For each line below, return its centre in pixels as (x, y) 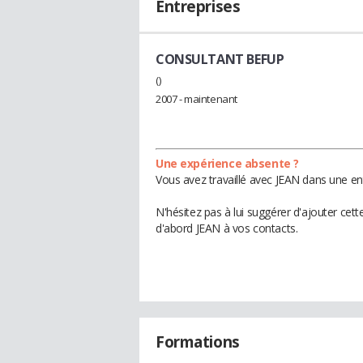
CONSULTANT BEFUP (220, 59)
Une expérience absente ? (227, 163)
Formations (198, 342)
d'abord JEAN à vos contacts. (227, 228)
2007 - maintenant (196, 98)
